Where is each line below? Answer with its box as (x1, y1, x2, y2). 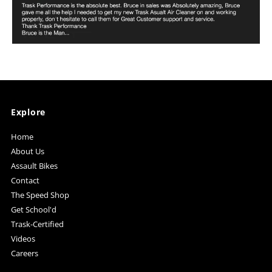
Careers (11, 247, 39, 259)
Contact (11, 174, 40, 186)
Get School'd (11, 203, 57, 215)
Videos (11, 233, 36, 244)
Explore (11, 106, 46, 118)
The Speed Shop (11, 189, 70, 200)
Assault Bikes (11, 160, 58, 171)
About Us (11, 145, 45, 157)
